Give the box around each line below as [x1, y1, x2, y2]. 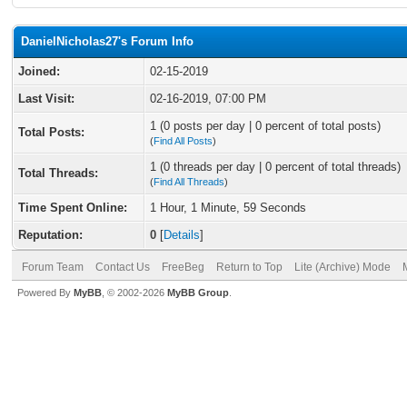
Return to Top [216, 261, 283, 273]
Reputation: [18, 228, 83, 242]
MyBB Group [167, 287, 229, 298]
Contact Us [95, 261, 150, 273]
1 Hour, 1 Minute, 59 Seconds [150, 201, 306, 214]
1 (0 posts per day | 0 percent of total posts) [150, 119, 381, 133]
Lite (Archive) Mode [294, 261, 391, 273]
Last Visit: [18, 92, 74, 105]
